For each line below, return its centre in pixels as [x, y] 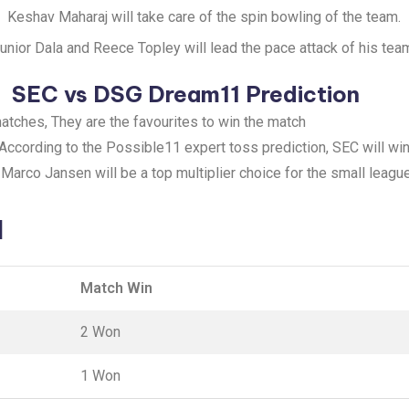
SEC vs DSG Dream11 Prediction [185, 94]
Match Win [116, 288]
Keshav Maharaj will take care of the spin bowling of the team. [204, 17]
